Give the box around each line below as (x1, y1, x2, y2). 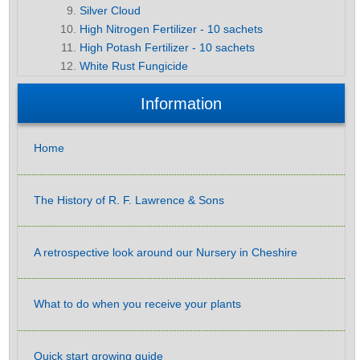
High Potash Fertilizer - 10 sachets (80, 41, 256, 55)
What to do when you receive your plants (34, 297, 241, 311)
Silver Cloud (80, 4, 141, 18)
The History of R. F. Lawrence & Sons (34, 194, 224, 207)
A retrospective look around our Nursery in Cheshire (34, 245, 297, 259)
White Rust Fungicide (80, 59, 189, 73)
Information (140, 94, 222, 112)
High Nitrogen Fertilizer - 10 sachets (80, 22, 264, 36)
